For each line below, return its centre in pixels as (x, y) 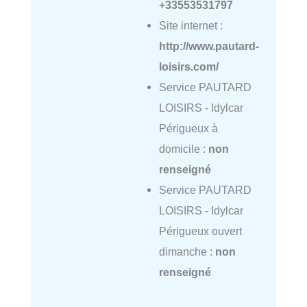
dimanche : (187, 251)
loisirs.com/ (188, 66)
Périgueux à (188, 128)
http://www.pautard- (209, 46)
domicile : (183, 148)
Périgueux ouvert (200, 231)
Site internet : (191, 25)
